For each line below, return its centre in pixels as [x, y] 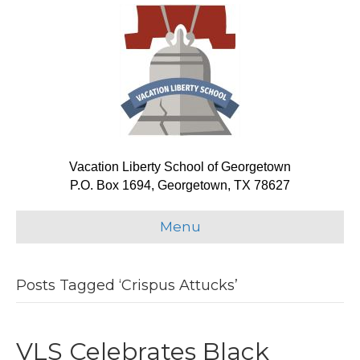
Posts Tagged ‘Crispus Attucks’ [127, 285]
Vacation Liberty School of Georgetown [180, 167]
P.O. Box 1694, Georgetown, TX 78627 [180, 185]
